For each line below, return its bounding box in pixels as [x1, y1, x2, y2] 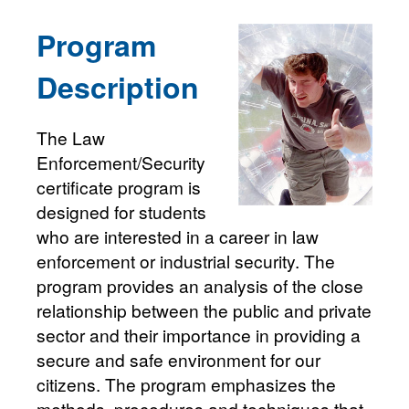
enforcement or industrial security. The [37, 247, 335, 273]
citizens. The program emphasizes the [37, 371, 336, 396]
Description [37, 65, 199, 108]
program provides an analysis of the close [37, 272, 363, 298]
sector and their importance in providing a [37, 321, 361, 347]
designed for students [37, 198, 206, 224]
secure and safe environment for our [37, 346, 320, 372]
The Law [37, 124, 105, 150]
